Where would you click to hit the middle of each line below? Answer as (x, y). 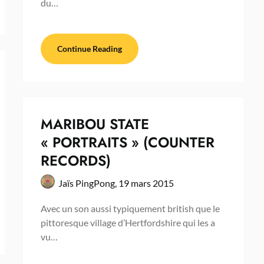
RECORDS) (75, 160)
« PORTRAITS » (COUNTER (127, 142)
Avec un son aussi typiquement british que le (130, 208)
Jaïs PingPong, (88, 183)
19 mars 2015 (146, 183)
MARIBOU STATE (95, 124)
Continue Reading (89, 48)
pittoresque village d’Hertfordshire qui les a (128, 222)
